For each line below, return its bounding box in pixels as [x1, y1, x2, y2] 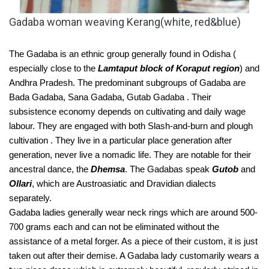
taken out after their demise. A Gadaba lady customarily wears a [9, 251, 259, 261]
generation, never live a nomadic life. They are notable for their [9, 150, 251, 160]
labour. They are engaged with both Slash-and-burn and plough [9, 121, 253, 131]
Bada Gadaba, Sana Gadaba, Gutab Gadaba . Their [9, 92, 211, 103]
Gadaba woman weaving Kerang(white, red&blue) [9, 16, 241, 29]
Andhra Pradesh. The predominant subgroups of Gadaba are [9, 78, 246, 88]
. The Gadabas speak [125, 165, 212, 175]
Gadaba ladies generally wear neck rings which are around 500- [9, 208, 258, 218]
